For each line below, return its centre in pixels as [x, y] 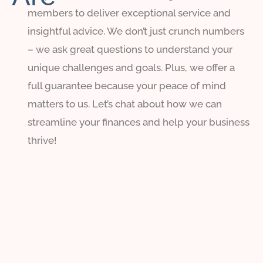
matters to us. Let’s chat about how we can [125, 104]
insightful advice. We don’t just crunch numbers [136, 31]
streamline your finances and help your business [139, 122]
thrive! [42, 141]
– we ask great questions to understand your [130, 50]
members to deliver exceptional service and [129, 13]
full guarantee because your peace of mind [127, 86]
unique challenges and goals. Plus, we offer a [131, 68]
